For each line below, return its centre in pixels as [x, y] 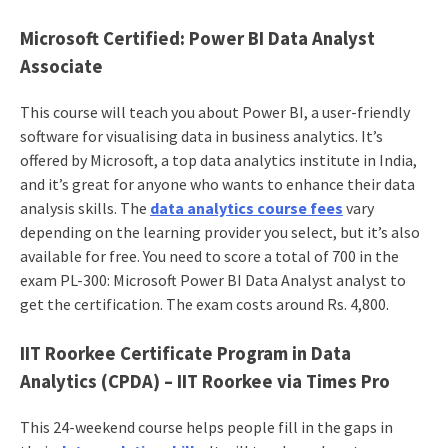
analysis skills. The [84, 208]
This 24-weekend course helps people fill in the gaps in [206, 426]
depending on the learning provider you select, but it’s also [219, 232]
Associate [61, 67]
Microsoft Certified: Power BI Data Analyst [197, 39]
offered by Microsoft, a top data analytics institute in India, [218, 160]
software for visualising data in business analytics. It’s [201, 136]
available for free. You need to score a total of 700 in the [209, 256]
